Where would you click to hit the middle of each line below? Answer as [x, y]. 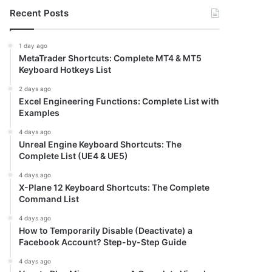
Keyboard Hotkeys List [65, 70]
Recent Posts [39, 13]
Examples [39, 113]
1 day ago [33, 46]
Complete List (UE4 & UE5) [74, 156]
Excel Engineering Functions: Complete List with [119, 101]
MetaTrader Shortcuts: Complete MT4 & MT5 [110, 58]
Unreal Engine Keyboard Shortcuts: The [100, 144]
